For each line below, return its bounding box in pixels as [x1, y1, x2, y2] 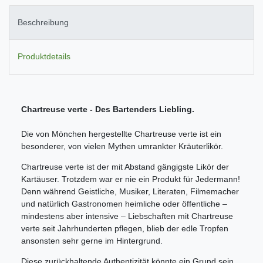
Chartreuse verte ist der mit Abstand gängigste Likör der [21, 161, 229, 171]
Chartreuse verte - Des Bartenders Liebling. [21, 104, 194, 114]
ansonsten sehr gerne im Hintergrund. [21, 235, 163, 245]
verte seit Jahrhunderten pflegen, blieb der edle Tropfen [21, 223, 228, 233]
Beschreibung [18, 18, 69, 28]
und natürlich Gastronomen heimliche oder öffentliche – [21, 198, 227, 208]
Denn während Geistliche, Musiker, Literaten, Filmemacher [21, 186, 239, 196]
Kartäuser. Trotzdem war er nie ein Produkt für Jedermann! [21, 174, 240, 184]
